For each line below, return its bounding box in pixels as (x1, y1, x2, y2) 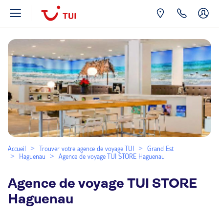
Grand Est (147, 145, 174, 153)
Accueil (8, 145, 26, 153)
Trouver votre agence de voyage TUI (39, 145, 134, 153)
